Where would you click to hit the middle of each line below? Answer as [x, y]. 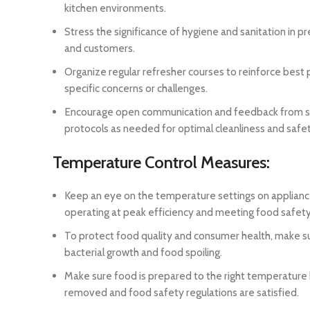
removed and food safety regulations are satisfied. [182, 293]
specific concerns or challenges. [136, 89]
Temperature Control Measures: [161, 163]
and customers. [100, 48]
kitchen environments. [115, 8]
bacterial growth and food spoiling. [143, 253]
